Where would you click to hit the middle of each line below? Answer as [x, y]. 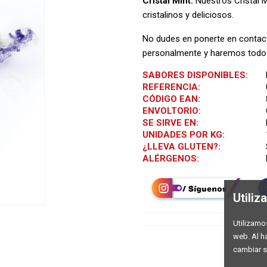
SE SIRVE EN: [170, 122]
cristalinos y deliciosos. [188, 15]
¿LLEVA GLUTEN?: [181, 146]
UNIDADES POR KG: [184, 134]
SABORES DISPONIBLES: [195, 75]
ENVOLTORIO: [172, 111]
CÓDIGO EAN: [171, 99]
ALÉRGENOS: [171, 158]
